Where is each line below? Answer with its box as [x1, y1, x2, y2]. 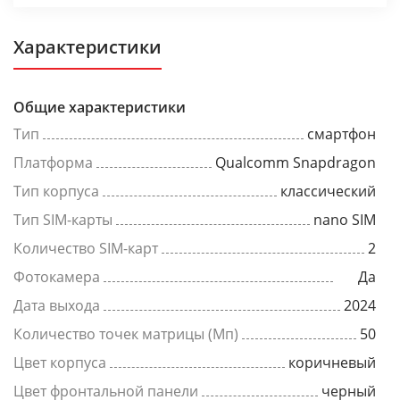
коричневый [288, 353, 376, 372]
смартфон [307, 124, 376, 144]
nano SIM [313, 210, 376, 229]
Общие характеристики [13, 97, 186, 117]
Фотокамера [13, 267, 100, 287]
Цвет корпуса [13, 353, 106, 372]
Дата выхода [13, 296, 100, 315]
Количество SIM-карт [13, 238, 158, 258]
